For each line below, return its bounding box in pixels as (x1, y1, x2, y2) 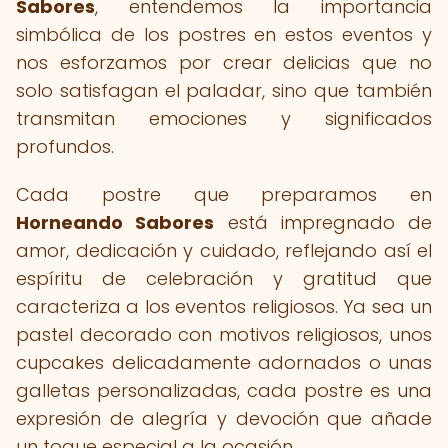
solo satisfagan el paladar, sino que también (16, 78, 432, 103)
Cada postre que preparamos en (16, 182, 432, 207)
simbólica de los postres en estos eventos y (16, 22, 432, 47)
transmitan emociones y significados (16, 106, 432, 131)
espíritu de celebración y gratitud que (16, 266, 432, 291)
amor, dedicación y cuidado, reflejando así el (16, 238, 432, 263)
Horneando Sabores (16, 210, 215, 235)
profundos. (16, 134, 114, 159)
